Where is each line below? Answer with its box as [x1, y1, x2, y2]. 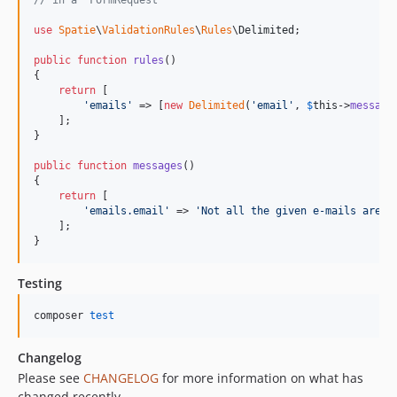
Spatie [58, 24, 96, 37]
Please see [18, 370, 83, 387]
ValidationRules [102, 24, 195, 37]
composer [34, 309, 90, 323]
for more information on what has [159, 370, 363, 387]
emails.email [90, 205, 164, 218]
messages [133, 160, 183, 173]
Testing [18, 275, 62, 292]
